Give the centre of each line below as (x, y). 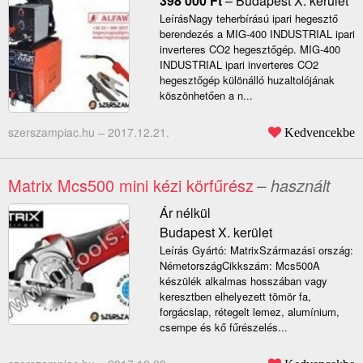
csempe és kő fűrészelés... (223, 327)
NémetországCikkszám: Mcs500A (239, 266)
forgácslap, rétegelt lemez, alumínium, (249, 312)
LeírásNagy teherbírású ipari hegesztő (248, 19)
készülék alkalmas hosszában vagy (243, 281)
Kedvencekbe (320, 132)
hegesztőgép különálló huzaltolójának (247, 80)
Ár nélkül (185, 213)
